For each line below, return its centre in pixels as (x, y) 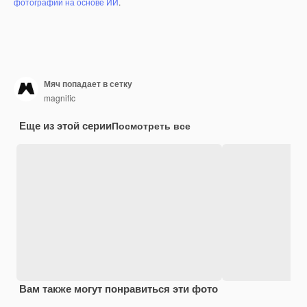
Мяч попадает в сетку (88, 83)
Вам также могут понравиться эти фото (119, 289)
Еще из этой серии (65, 126)
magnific (60, 97)
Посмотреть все (151, 126)
